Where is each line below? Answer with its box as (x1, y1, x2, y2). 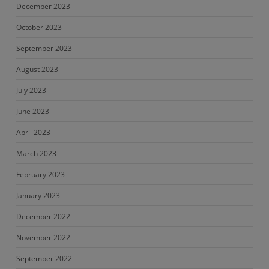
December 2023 (16, 1, 70, 11)
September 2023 (16, 43, 72, 53)
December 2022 (16, 211, 70, 222)
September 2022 (16, 253, 72, 264)
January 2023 (16, 190, 60, 201)
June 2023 (16, 106, 49, 116)
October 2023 (16, 22, 62, 32)
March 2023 (16, 148, 56, 159)
